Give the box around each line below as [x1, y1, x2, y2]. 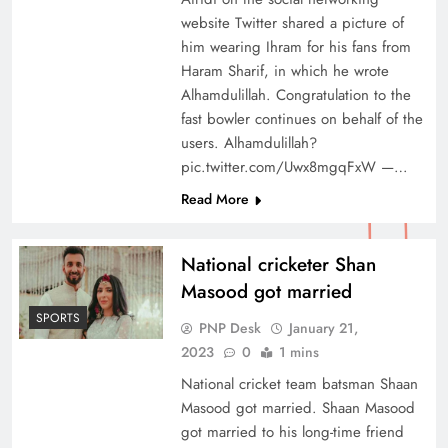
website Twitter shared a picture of [180, 12, 404, 35]
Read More [180, 189, 249, 210]
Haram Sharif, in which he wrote [180, 60, 389, 83]
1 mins [278, 342, 319, 363]
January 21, [288, 318, 358, 339]
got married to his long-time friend [180, 421, 404, 444]
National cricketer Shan [180, 251, 376, 279]
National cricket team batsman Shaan [180, 373, 418, 396]
